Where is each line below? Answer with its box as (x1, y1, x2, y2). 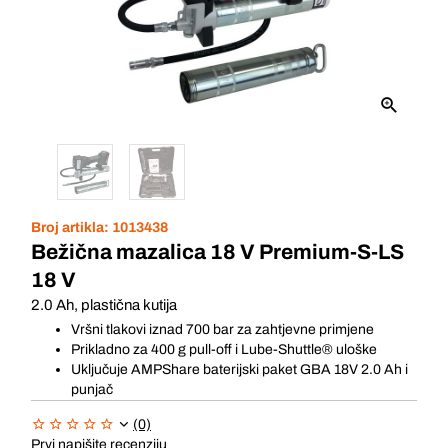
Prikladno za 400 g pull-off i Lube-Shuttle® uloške (71, 342, 377, 357)
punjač (71, 382, 113, 397)
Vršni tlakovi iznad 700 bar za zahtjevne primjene (71, 322, 374, 337)
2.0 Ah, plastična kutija (31, 297, 177, 313)
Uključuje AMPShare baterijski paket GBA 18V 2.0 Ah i (71, 362, 408, 377)
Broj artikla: (31, 220, 112, 235)
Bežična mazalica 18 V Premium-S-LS (31, 241, 404, 263)
